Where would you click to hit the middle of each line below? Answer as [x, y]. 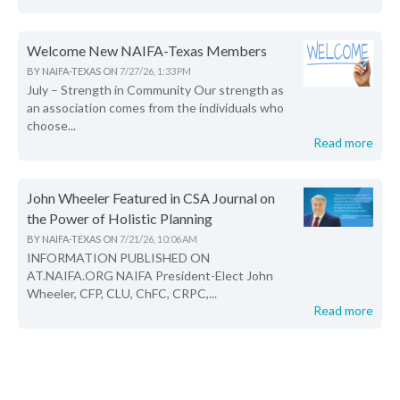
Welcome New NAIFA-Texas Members [147, 51]
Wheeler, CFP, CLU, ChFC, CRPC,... [122, 294]
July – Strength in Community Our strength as [155, 90]
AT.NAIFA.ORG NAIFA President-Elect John [150, 276]
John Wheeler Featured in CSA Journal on [151, 198]
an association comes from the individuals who [155, 108]
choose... [51, 126]
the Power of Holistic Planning [120, 219]
